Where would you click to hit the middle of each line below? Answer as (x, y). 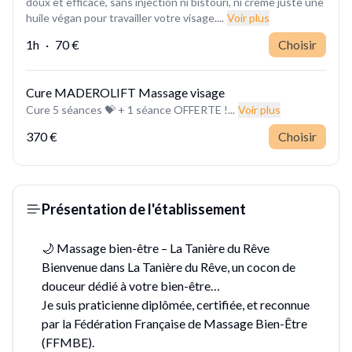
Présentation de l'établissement (144, 209)
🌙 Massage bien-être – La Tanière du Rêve (156, 247)
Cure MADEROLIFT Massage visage (125, 92)
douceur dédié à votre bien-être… (131, 285)
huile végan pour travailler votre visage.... (125, 17)
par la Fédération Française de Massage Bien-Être (174, 323)
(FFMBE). (68, 342)
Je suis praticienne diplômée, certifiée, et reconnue (176, 304)
